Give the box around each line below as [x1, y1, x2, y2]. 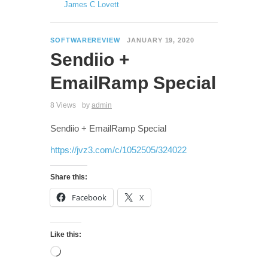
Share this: [50, 173, 87, 181]
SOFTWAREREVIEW [50, 36, 121, 44]
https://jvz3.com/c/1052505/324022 [50, 145, 187, 155]
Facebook [72, 192, 106, 203]
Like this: [50, 230, 81, 239]
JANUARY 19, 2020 [127, 36, 194, 44]
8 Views [50, 101, 76, 109]
